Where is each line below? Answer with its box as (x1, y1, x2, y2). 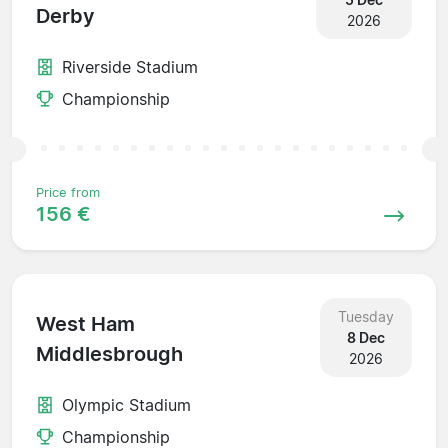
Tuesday (337, 307, 394, 325)
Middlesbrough (36, 342, 183, 367)
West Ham (36, 312, 135, 337)
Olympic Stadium (62, 394, 191, 415)
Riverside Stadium (62, 56, 198, 77)
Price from (36, 184, 100, 200)
